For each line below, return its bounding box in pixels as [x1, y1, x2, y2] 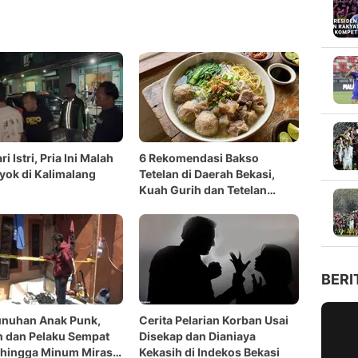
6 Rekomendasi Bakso [139, 151, 259, 165]
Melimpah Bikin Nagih [139, 199, 257, 213]
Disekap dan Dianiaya [139, 329, 256, 343]
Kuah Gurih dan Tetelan [139, 183, 267, 197]
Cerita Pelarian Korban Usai [139, 313, 288, 327]
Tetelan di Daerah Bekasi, [139, 167, 275, 181]
